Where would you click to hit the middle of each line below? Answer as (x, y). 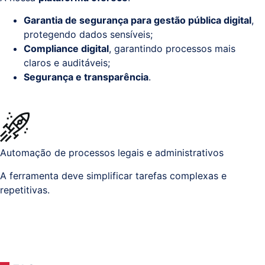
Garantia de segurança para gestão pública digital (138, 20)
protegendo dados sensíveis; (88, 35)
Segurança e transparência (86, 77)
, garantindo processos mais (172, 49)
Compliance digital (66, 49)
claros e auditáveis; (67, 63)
